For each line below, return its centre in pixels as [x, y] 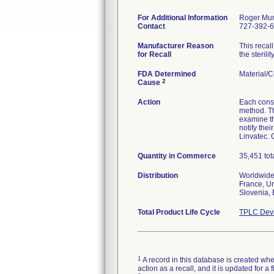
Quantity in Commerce [177, 156]
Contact [151, 26]
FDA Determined [167, 74]
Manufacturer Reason [176, 46]
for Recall [154, 54]
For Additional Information [183, 18]
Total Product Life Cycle [179, 212]
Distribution [158, 176]
